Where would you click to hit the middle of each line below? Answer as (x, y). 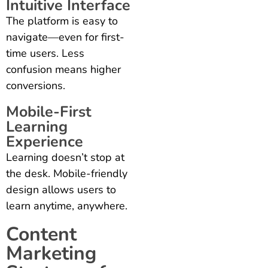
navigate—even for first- (65, 37)
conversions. (36, 85)
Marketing (51, 253)
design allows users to (61, 189)
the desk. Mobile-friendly (67, 173)
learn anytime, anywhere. (67, 205)
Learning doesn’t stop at (65, 157)
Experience (45, 141)
